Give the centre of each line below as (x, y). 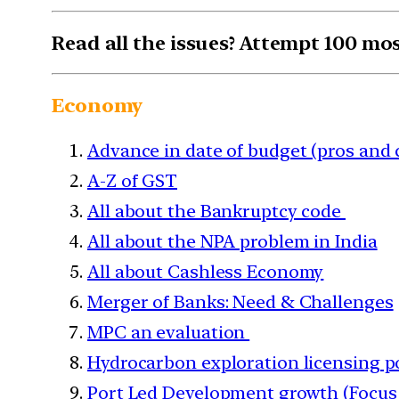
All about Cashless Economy (206, 271)
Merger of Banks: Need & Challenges (240, 301)
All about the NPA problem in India (232, 241)
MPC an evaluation (169, 332)
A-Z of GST (132, 180)
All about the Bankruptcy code (216, 211)
